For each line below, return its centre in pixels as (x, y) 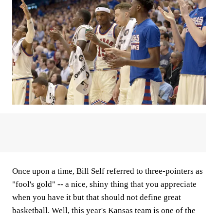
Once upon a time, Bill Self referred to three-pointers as (108, 171)
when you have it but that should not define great (97, 198)
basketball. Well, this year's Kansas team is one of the (104, 211)
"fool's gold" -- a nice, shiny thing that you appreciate (104, 184)
